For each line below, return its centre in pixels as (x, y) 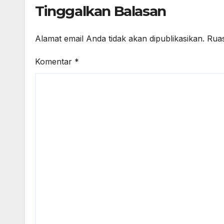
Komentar (55, 62)
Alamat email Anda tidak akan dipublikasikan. (120, 39)
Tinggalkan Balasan (100, 11)
